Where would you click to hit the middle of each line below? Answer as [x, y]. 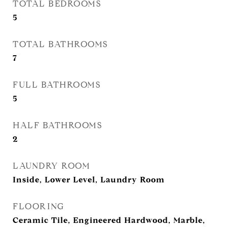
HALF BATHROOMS [57, 125]
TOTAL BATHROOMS [60, 44]
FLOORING [38, 206]
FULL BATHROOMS [56, 85]
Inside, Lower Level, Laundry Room [89, 180]
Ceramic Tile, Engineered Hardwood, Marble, [109, 220]
